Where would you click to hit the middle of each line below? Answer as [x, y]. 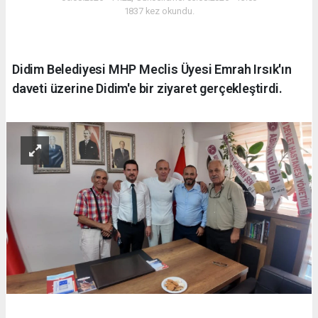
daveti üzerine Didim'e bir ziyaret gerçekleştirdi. [147, 89]
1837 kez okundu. [159, 11]
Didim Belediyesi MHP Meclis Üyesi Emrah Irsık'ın [152, 70]
